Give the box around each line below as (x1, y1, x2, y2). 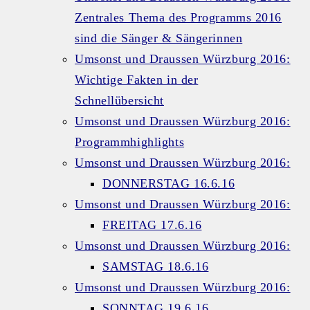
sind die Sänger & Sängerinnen (75, 31, 243, 46)
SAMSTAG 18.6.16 (102, 259, 209, 274)
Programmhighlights (75, 135, 185, 149)
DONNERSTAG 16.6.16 (102, 176, 235, 191)
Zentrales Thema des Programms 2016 (75, 10, 282, 25)
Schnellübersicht (75, 93, 164, 108)
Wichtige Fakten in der (75, 73, 199, 87)
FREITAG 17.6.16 (102, 218, 202, 232)
